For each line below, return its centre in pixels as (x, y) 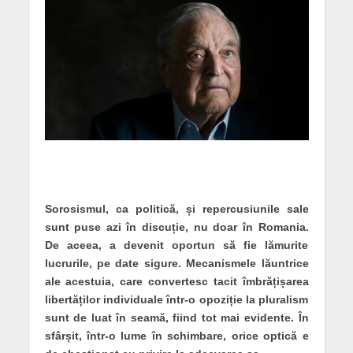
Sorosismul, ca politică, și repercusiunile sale (176, 209)
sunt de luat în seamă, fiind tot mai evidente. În (176, 318)
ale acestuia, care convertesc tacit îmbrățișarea (176, 282)
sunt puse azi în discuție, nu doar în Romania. (176, 227)
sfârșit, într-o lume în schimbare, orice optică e (176, 336)
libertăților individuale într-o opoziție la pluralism (176, 300)
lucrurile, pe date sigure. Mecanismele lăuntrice (176, 264)
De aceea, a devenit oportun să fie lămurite (176, 245)
